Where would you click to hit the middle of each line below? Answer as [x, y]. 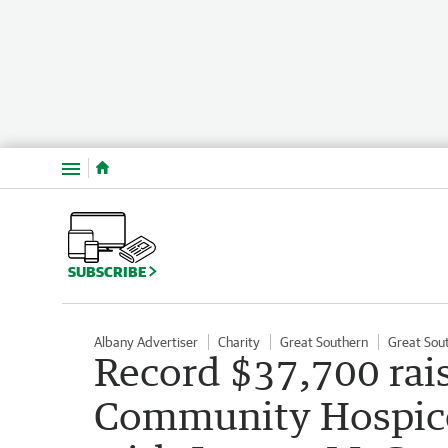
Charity [239, 341]
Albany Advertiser [146, 341]
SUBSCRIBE [108, 271]
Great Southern [324, 341]
